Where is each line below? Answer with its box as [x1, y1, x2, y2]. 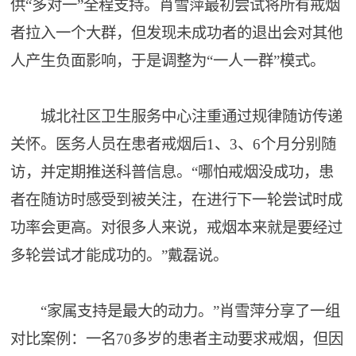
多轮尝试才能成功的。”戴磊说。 [10, 247, 229, 264]
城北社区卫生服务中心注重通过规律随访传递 [10, 108, 343, 125]
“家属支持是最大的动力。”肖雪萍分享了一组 [10, 303, 341, 319]
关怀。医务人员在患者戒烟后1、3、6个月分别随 [10, 136, 337, 153]
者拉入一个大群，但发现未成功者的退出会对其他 [10, 25, 343, 41]
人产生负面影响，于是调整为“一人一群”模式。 [10, 52, 326, 69]
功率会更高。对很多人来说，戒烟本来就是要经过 [10, 219, 343, 236]
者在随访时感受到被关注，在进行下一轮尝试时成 [10, 192, 343, 208]
